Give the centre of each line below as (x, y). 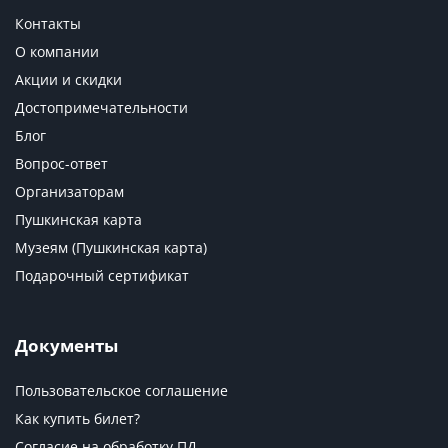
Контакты (48, 23)
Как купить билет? (77, 418)
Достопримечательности (101, 107)
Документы (66, 345)
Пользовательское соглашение (121, 390)
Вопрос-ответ (61, 163)
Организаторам (69, 191)
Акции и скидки (68, 79)
